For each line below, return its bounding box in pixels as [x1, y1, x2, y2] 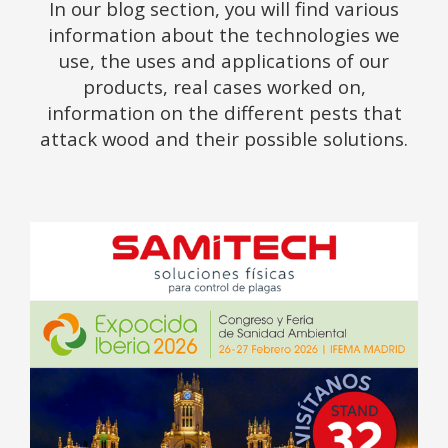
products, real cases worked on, [82, 74, 366, 100]
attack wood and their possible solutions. [40, 126, 408, 152]
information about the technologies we [48, 22, 400, 48]
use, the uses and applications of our [59, 48, 389, 74]
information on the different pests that [46, 100, 402, 126]
